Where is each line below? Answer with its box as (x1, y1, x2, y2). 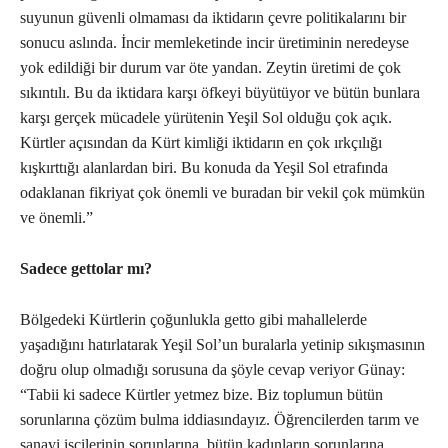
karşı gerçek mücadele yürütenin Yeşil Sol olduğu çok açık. (20, 109, 392, 127)
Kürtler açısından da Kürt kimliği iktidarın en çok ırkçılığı (20, 134, 382, 152)
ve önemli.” (20, 209, 93, 227)
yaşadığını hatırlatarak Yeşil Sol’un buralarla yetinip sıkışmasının (20, 336, 425, 354)
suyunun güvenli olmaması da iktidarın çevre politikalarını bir (20, 9, 406, 27)
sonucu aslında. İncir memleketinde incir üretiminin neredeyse (20, 34, 409, 52)
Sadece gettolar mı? (20, 260, 152, 278)
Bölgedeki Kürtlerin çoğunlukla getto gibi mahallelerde (20, 311, 367, 329)
